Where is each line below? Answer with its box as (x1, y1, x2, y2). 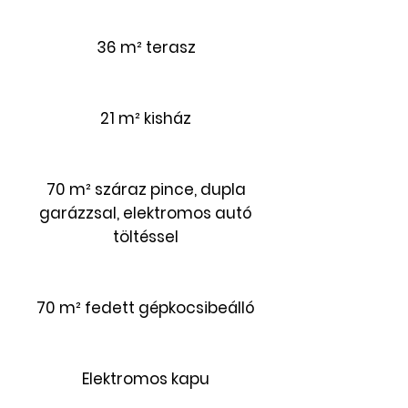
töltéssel (113, 226, 178, 248)
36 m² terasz (96, 36, 196, 58)
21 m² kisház (100, 107, 191, 129)
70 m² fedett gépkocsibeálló (36, 297, 255, 319)
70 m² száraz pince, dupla (46, 178, 246, 200)
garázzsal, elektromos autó (39, 202, 252, 224)
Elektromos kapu (82, 368, 209, 390)
